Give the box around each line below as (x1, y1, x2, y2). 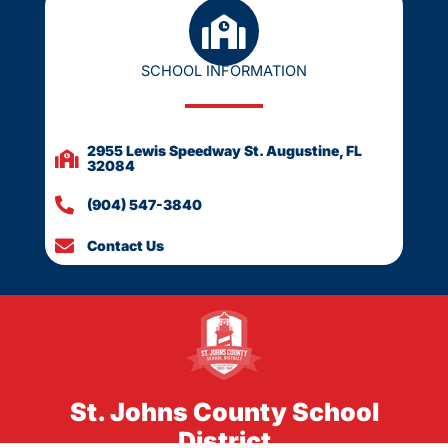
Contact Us (86, 237, 164, 255)
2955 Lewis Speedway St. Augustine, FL (86, 142, 362, 160)
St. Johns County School (69, 397, 379, 428)
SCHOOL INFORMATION (141, 62, 307, 81)
